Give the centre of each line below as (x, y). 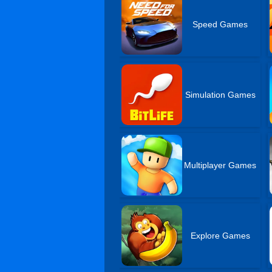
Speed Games (220, 24)
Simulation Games (220, 95)
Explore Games (220, 236)
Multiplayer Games (220, 165)
